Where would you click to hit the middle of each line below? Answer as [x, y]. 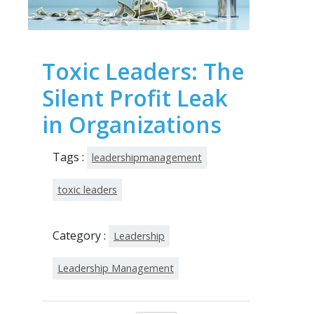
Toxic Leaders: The [143, 71]
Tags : [70, 157]
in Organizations [132, 125]
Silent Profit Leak [135, 98]
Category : [81, 236]
